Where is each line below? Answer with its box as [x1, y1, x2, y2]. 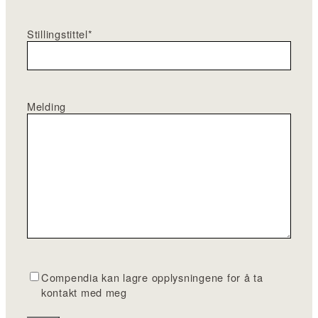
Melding [27, 98, 67, 114]
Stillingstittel [27, 26, 88, 41]
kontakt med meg [41, 284, 127, 300]
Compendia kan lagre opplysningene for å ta [41, 269, 263, 285]
